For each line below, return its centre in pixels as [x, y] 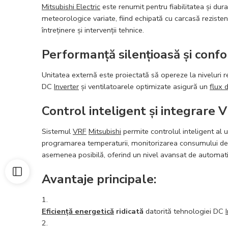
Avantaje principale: [99, 179]
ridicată [129, 211]
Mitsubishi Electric [71, 6]
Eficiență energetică [78, 211]
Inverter [66, 86]
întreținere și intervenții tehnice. [93, 30]
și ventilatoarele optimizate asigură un [144, 86]
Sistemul [57, 131]
